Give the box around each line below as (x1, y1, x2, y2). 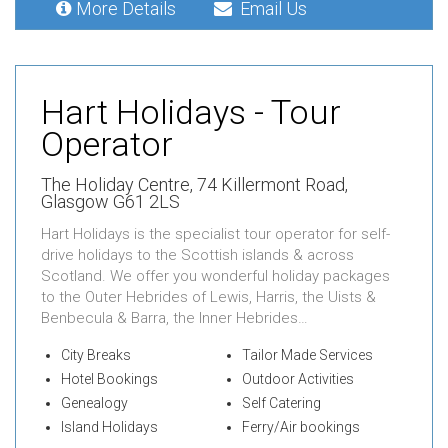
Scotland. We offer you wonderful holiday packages (41, 267, 390, 286)
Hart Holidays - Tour (41, 92, 341, 133)
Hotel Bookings (61, 371, 158, 388)
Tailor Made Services (241, 347, 373, 364)
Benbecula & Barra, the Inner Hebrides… (41, 309, 308, 328)
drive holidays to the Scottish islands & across (41, 246, 354, 265)
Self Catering (241, 395, 321, 412)
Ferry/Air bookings (241, 419, 360, 436)
